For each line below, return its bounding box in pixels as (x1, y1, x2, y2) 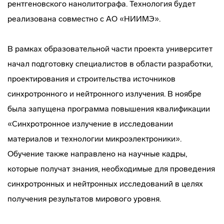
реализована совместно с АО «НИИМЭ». (7, 14, 160, 23)
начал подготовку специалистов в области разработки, (7, 59, 212, 68)
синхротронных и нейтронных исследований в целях (7, 179, 203, 188)
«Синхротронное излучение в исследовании (7, 119, 173, 128)
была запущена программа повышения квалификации (7, 104, 210, 113)
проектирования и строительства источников (7, 74, 175, 83)
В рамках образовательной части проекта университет (7, 44, 212, 53)
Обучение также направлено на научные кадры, (7, 149, 187, 158)
